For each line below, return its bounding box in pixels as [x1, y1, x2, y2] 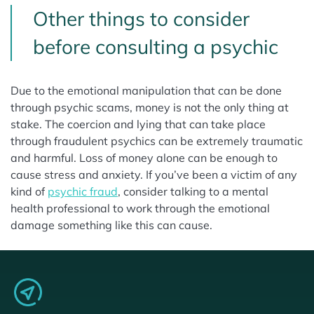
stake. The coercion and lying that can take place [11, 117, 266, 132]
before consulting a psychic [33, 34, 278, 60]
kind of [11, 184, 48, 199]
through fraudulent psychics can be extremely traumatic [11, 134, 303, 149]
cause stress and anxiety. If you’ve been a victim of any [11, 168, 297, 182]
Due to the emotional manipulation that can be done [11, 83, 282, 98]
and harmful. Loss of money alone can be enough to [11, 151, 278, 165]
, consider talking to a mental [118, 184, 268, 199]
